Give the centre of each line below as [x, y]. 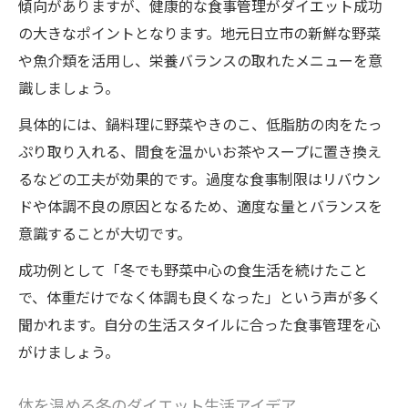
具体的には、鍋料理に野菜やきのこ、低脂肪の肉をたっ [200, 124]
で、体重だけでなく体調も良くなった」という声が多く [200, 297]
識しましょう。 [69, 88]
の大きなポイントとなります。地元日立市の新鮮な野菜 [199, 33]
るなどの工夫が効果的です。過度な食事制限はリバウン [199, 179]
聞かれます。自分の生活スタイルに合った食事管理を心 [199, 325]
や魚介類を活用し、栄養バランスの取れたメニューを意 [200, 61]
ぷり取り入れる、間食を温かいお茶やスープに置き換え [200, 152]
